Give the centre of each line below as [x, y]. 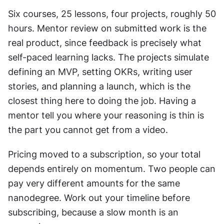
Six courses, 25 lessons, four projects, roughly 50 [112, 14]
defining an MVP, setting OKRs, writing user [100, 72]
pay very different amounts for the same [94, 183]
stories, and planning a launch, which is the [99, 86]
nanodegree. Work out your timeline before [99, 198]
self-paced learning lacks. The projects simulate [108, 57]
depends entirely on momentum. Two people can [112, 169]
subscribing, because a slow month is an [93, 212]
